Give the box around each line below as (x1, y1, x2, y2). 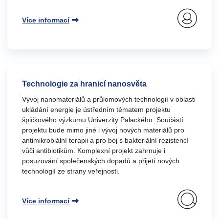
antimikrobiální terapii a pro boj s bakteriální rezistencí (22, 136, 189, 144)
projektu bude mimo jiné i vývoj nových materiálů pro (22, 126, 184, 134)
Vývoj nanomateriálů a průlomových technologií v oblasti (22, 95, 196, 103)
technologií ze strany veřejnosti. (22, 167, 120, 175)
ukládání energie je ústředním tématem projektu (22, 106, 171, 113)
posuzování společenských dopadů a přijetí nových (22, 157, 179, 165)
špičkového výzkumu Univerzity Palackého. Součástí (22, 116, 183, 124)
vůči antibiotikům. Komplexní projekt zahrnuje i (22, 147, 165, 154)
